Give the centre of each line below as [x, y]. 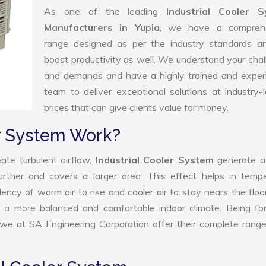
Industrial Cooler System [156, 160]
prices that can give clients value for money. [136, 107]
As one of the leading [105, 11]
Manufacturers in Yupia [102, 27]
